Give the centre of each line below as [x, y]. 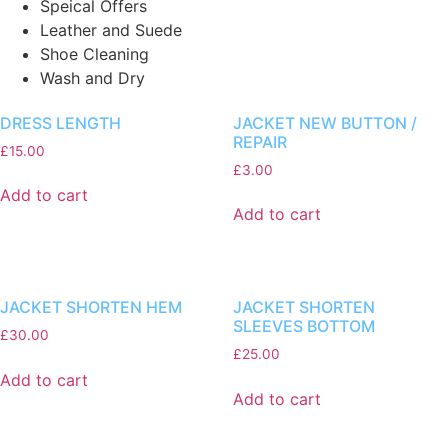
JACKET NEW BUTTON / [324, 122]
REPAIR [259, 141]
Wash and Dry [92, 77]
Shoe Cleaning [94, 53]
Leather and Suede [111, 29]
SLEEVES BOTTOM [303, 326]
